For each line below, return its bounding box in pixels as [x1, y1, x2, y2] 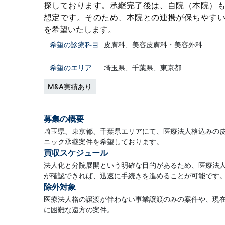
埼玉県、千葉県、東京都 [104, 63, 181, 72]
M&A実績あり [48, 82, 92, 91]
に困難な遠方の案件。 [44, 205, 114, 214]
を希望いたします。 [44, 24, 116, 34]
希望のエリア [50, 63, 92, 72]
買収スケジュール [44, 148, 108, 158]
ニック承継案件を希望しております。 [44, 137, 163, 146]
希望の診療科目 [50, 40, 99, 49]
